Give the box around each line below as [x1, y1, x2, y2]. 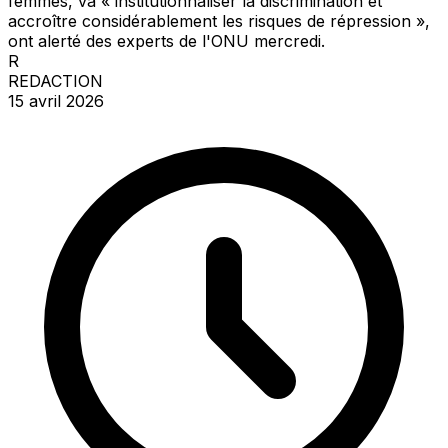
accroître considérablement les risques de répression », [8, 10, 430, 31]
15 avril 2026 [8, 90, 104, 111]
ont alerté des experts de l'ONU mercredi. [8, 30, 325, 51]
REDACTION [8, 70, 103, 91]
